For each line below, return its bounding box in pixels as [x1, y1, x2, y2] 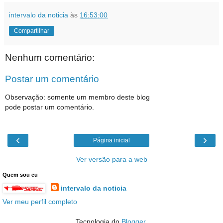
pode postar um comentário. [5, 103, 94, 111]
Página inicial [93, 137, 130, 144]
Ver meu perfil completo [2, 198, 77, 206]
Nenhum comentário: [5, 52, 95, 63]
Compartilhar [14, 27, 49, 34]
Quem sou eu [2, 172, 38, 178]
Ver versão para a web [76, 155, 147, 164]
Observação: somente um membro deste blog [5, 93, 150, 101]
